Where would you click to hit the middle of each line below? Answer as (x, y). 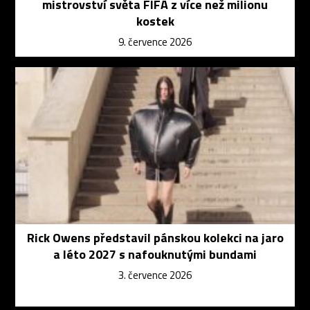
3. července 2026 (155, 275)
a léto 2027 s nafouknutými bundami (155, 255)
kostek (155, 21)
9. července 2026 (155, 42)
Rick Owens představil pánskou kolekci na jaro (155, 238)
